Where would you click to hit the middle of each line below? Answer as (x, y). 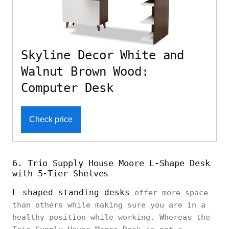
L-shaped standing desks (71, 193)
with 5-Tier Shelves (61, 174)
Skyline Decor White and (103, 55)
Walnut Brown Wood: (85, 72)
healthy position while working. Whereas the (111, 217)
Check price (51, 120)
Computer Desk (67, 88)
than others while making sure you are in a (109, 205)
